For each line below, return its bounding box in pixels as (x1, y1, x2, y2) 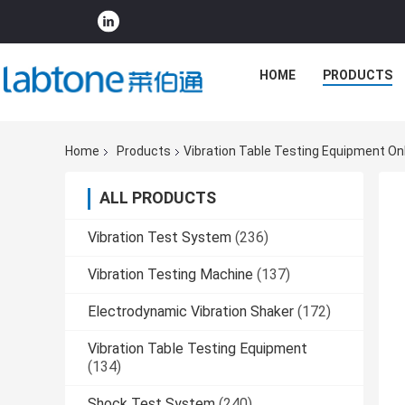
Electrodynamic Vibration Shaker (88, 303, 294, 321)
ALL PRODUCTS (99, 188, 216, 208)
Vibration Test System (88, 229, 231, 247)
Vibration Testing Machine (88, 266, 253, 284)
